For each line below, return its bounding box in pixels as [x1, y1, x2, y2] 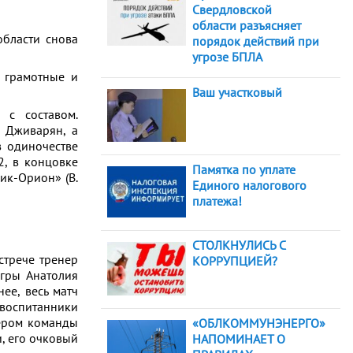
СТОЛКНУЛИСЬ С [192, 236, 285, 253]
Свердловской [192, 2, 272, 18]
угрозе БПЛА [192, 49, 262, 65]
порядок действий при [192, 33, 319, 50]
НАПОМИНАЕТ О [192, 331, 285, 347]
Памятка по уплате [192, 161, 295, 177]
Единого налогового [192, 176, 307, 193]
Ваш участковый [192, 84, 282, 101]
